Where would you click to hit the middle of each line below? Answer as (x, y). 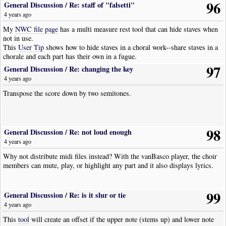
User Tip (31, 47)
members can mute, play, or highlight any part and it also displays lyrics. (108, 165)
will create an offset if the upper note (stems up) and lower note (122, 219)
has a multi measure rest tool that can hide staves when (138, 29)
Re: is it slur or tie (98, 195)
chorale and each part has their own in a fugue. (70, 56)
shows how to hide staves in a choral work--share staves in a (131, 47)
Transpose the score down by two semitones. (67, 93)
